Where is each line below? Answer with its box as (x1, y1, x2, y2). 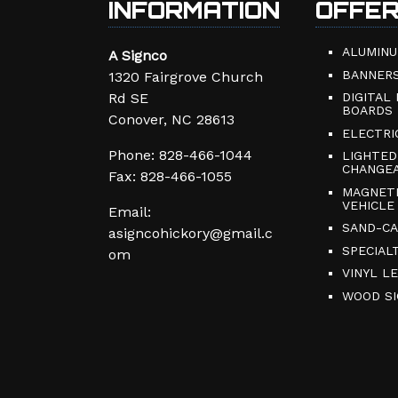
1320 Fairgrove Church (108, 68, 263, 86)
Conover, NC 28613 (108, 111, 235, 129)
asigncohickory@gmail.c (108, 225, 273, 243)
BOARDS (342, 103, 393, 118)
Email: (108, 203, 151, 221)
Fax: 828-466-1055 (108, 168, 232, 186)
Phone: (108, 147, 159, 164)
